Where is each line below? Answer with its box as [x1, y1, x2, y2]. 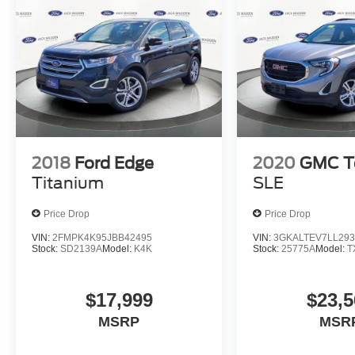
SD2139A [60, 243, 102, 255]
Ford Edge [74, 154, 154, 174]
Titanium [32, 174, 104, 193]
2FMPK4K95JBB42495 [52, 232, 152, 244]
